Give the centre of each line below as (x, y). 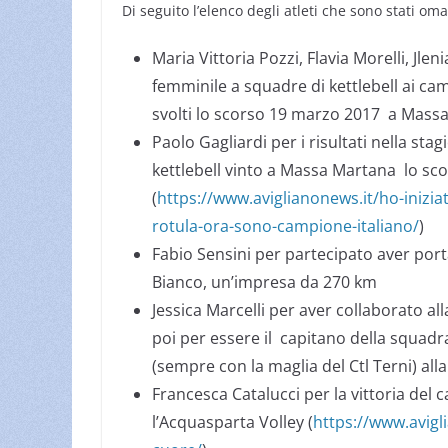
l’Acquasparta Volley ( (232, 422)
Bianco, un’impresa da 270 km (264, 282)
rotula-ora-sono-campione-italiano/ (285, 226)
